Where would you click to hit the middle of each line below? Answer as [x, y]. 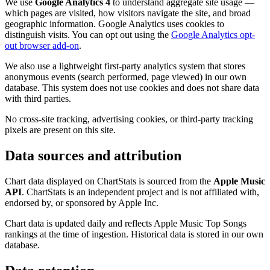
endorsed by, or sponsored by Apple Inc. [82, 203]
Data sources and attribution [93, 156]
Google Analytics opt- [213, 35]
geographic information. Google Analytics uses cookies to [115, 24]
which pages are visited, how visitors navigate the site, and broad [128, 13]
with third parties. [38, 99]
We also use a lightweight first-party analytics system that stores [125, 66]
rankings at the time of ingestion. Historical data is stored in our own [134, 234]
